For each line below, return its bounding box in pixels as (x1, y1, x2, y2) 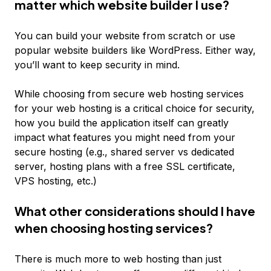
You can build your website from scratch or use (15, 30, 235, 42)
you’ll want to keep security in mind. (15, 59, 180, 71)
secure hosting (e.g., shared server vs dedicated (15, 146, 234, 158)
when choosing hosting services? (15, 220, 213, 235)
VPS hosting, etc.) (15, 175, 97, 187)
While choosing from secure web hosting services (15, 88, 244, 100)
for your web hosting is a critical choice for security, (15, 102, 255, 114)
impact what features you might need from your (15, 131, 235, 143)
